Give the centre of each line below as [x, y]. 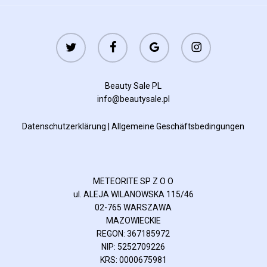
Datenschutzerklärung [64, 126]
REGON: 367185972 [133, 233]
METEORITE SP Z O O [133, 181]
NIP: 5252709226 [133, 246]
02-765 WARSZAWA [133, 207]
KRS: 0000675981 [133, 260]
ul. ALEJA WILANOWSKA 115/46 [133, 194]
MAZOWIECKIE [133, 220]
